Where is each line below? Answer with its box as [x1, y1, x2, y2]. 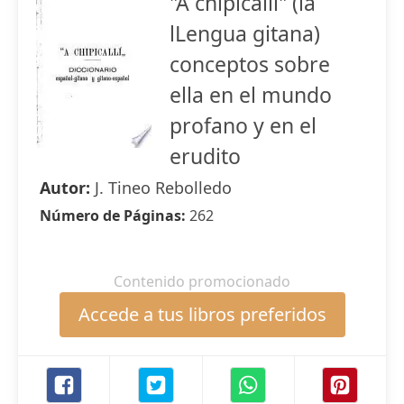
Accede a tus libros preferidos [78, 302, 326, 326]
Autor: [40, 177, 95, 198]
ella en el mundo [170, 80, 332, 109]
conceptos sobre [170, 50, 330, 78]
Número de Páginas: [40, 206, 189, 225]
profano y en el [170, 111, 317, 140]
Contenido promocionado [114, 271, 290, 291]
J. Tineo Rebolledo [95, 177, 232, 198]
